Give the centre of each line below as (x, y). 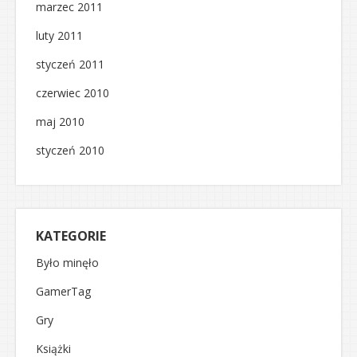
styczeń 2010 (70, 150)
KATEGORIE (71, 236)
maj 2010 (60, 122)
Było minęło (67, 263)
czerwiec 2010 (73, 93)
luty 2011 (59, 35)
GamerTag (63, 291)
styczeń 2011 (70, 64)
